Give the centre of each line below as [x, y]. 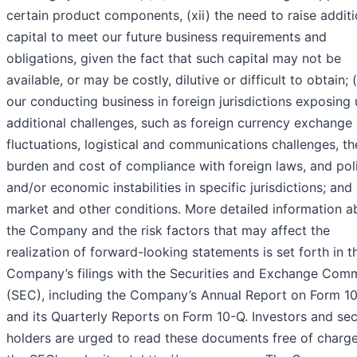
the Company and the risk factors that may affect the [168, 231]
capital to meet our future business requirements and [167, 37]
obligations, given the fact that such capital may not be [174, 59]
